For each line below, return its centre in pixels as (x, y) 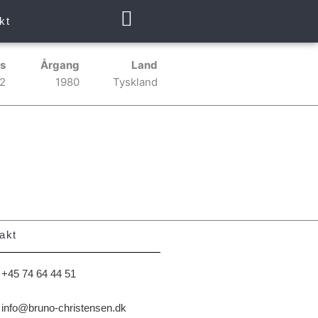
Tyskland (136, 82)
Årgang (60, 65)
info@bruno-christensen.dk (64, 307)
